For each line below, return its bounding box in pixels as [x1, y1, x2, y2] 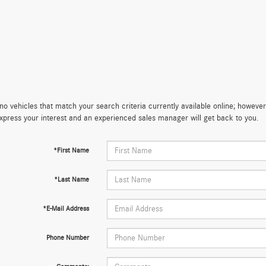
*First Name [53, 147, 89, 154]
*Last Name [53, 176, 89, 183]
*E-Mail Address [42, 205, 89, 212]
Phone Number [46, 234, 89, 241]
